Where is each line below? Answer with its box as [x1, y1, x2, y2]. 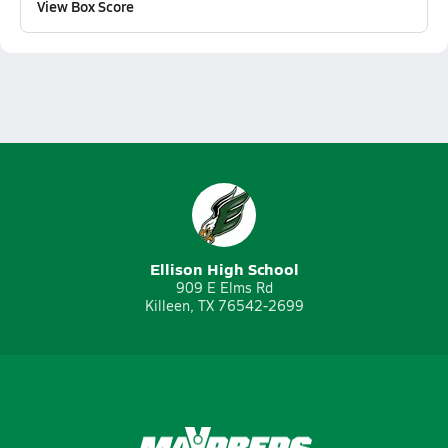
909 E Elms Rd [175, 278, 273, 297]
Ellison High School [149, 257, 299, 280]
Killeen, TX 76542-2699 [144, 296, 304, 315]
